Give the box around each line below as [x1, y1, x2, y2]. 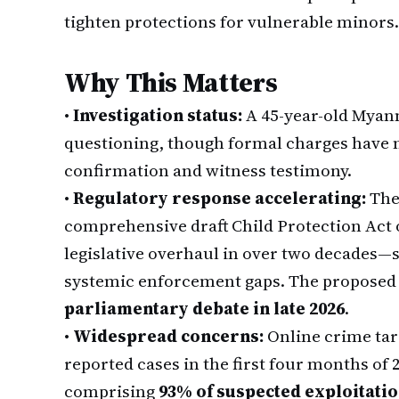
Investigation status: [73, 103, 242, 126]
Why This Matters [64, 64, 278, 101]
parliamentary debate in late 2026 [64, 297, 345, 320]
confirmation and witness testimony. [64, 159, 352, 182]
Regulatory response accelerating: [73, 186, 366, 209]
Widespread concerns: [73, 324, 264, 347]
